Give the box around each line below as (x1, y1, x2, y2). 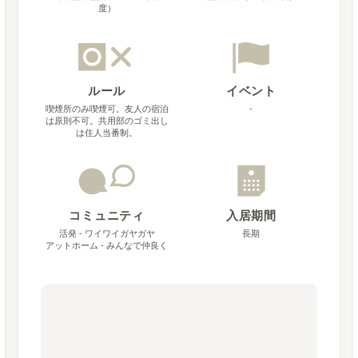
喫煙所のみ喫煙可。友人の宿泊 (45, 103, 169, 113)
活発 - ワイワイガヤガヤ (58, 228, 155, 238)
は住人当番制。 (76, 127, 138, 137)
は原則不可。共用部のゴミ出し (45, 115, 169, 125)
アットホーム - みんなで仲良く (46, 240, 169, 250)
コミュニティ (68, 208, 145, 222)
